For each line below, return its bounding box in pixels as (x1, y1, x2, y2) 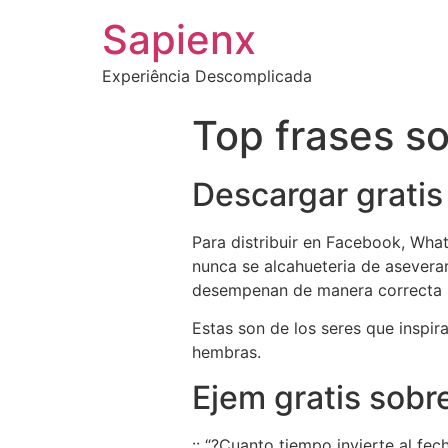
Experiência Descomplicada (102, 66, 312, 86)
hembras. (192, 342, 261, 363)
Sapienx (102, 15, 256, 64)
